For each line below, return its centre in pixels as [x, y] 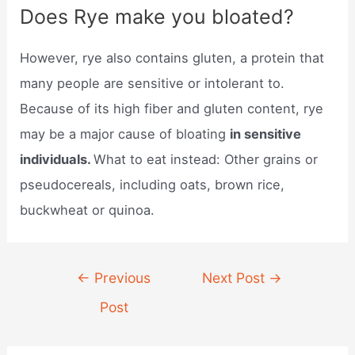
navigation [82, 299]
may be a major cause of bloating [125, 134]
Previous [121, 278]
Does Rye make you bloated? [157, 16]
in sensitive [266, 134]
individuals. [57, 159]
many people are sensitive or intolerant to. [153, 83]
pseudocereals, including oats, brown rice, [153, 184]
